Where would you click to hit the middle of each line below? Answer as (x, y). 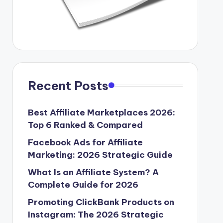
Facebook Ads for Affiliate (85, 142)
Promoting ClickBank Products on (101, 202)
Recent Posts (68, 85)
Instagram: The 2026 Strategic (96, 214)
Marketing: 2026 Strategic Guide (100, 155)
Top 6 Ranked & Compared (85, 125)
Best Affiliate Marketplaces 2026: (101, 112)
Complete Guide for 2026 (83, 184)
